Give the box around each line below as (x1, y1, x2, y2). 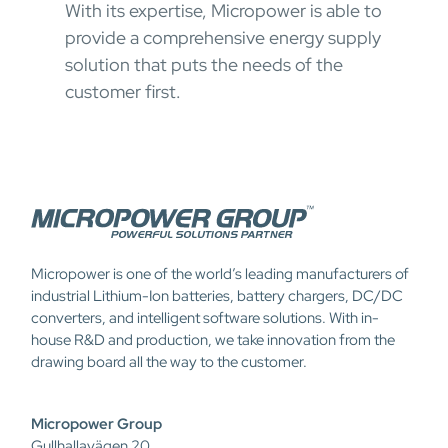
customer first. (65, 80, 181, 103)
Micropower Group (31, 414, 162, 434)
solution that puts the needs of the (65, 53, 343, 76)
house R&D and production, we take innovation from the (31, 330, 395, 350)
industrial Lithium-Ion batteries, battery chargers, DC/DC (31, 286, 403, 306)
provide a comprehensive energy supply (65, 26, 381, 49)
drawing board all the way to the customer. (31, 352, 307, 372)
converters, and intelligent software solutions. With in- (31, 308, 379, 328)
